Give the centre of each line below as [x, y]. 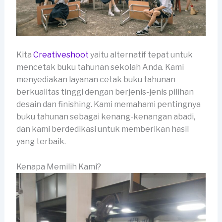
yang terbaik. [41, 142]
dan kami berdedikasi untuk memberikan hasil [102, 129]
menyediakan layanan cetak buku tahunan [96, 80]
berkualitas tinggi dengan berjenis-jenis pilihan [105, 92]
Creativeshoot [61, 55]
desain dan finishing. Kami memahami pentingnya [108, 105]
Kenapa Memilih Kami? [58, 166]
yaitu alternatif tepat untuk [140, 55]
